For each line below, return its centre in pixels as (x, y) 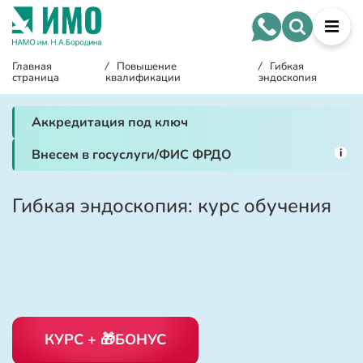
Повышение (147, 66)
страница (36, 78)
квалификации (143, 78)
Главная (32, 66)
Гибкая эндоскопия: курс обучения (172, 206)
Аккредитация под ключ (110, 122)
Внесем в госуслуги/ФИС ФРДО (132, 155)
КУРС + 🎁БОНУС (105, 339)
